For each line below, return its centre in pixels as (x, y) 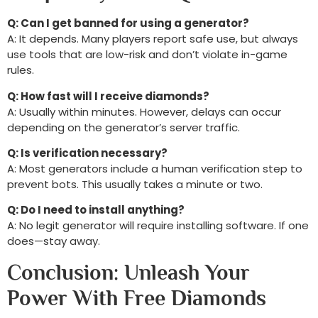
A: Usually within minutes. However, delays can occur (144, 111)
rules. (21, 70)
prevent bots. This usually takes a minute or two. (135, 185)
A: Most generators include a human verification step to (155, 169)
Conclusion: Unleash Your (128, 272)
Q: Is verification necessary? (87, 153)
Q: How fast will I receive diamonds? (108, 96)
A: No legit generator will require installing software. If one (158, 226)
